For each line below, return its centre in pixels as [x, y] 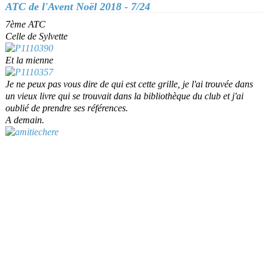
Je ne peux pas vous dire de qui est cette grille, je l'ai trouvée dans [129, 84]
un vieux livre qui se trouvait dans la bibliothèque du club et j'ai [124, 96]
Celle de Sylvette [36, 36]
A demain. [25, 120]
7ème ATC [25, 24]
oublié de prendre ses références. [67, 108]
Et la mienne [29, 60]
